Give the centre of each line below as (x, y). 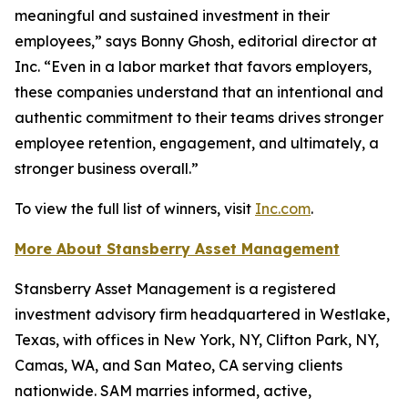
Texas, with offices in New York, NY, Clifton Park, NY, (197, 340)
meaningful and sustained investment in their (172, 15)
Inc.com (283, 209)
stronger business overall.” (107, 168)
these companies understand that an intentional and (199, 92)
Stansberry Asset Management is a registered (175, 289)
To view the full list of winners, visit (135, 209)
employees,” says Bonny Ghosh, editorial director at (196, 41)
